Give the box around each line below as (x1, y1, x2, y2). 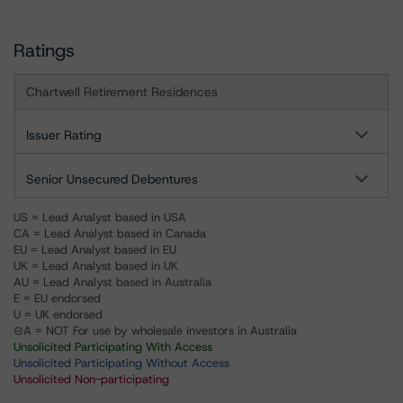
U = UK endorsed (13, 307, 103, 322)
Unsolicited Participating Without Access (13, 355, 229, 371)
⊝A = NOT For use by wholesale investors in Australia (13, 323, 297, 338)
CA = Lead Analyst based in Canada (13, 226, 206, 241)
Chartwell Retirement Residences (26, 84, 218, 100)
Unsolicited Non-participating (13, 372, 169, 387)
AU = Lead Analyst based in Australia (13, 274, 211, 290)
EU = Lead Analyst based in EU (13, 242, 176, 257)
